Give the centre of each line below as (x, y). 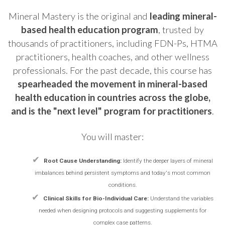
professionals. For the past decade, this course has (113, 71)
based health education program (90, 30)
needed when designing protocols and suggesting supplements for (123, 211)
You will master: (113, 137)
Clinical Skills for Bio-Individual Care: (96, 199)
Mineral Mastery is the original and (79, 16)
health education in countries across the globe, (113, 98)
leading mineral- (183, 16)
